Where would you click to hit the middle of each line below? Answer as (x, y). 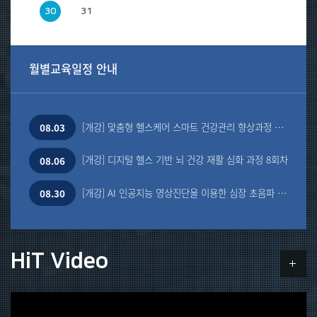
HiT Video (59, 261)
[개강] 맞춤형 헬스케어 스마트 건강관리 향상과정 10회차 (280, 126)
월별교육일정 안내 (74, 69)
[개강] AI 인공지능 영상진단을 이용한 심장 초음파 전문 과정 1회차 (283, 192)
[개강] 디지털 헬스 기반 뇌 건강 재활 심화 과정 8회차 (185, 160)
